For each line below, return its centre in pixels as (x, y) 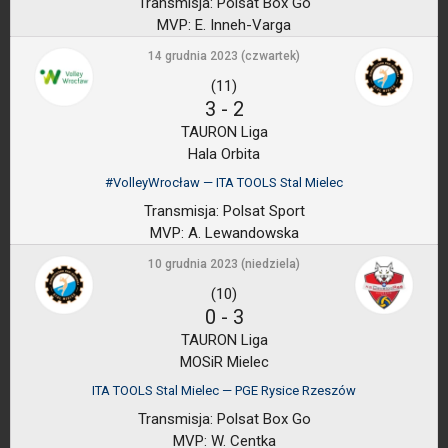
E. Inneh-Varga (241, 25)
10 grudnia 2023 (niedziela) (224, 264)
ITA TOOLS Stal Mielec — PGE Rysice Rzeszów (224, 390)
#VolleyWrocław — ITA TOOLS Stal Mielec (224, 182)
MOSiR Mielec (224, 362)
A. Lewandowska (241, 233)
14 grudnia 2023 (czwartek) (224, 56)
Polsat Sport (261, 211)
